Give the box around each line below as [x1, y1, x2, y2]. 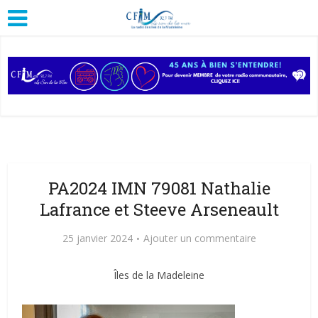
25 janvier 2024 [62, 231, 133, 245]
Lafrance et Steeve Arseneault [39, 197, 279, 221]
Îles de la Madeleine [114, 268, 204, 282]
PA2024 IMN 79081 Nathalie [48, 176, 270, 199]
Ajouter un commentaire [143, 231, 256, 245]
